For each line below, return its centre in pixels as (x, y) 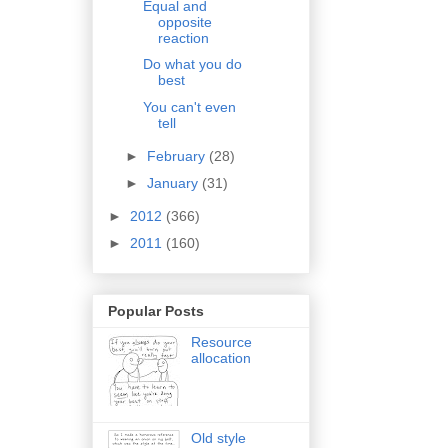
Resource (221, 341)
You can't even (189, 106)
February (177, 156)
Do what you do (192, 64)
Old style (218, 437)
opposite (184, 21)
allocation (220, 357)
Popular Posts (156, 310)
